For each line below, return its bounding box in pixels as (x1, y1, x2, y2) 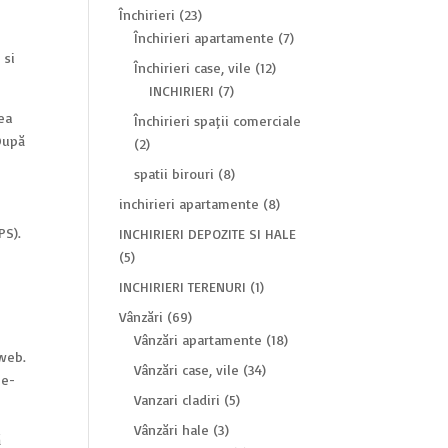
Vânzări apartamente (134, 331, 263, 348)
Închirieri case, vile (134, 59, 252, 76)
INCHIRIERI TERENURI (119, 278, 247, 295)
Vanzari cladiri (134, 391, 221, 408)
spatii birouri (134, 165, 215, 182)
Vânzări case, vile (134, 361, 240, 378)
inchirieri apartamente (119, 195, 260, 212)
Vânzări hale (134, 421, 210, 438)
